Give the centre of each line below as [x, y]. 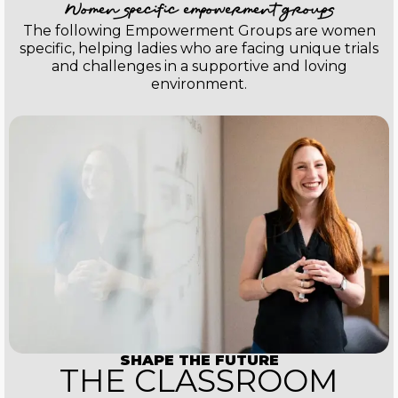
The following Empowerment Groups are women [199, 31]
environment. [199, 84]
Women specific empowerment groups [199, 11]
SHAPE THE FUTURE [199, 360]
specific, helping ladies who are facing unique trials [199, 49]
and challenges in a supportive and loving [199, 67]
